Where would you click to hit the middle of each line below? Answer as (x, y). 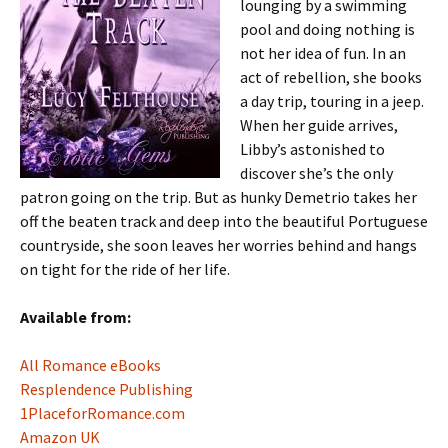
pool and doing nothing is (327, 29)
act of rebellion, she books (331, 77)
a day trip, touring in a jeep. (332, 101)
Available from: (75, 317)
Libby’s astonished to (312, 149)
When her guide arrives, (319, 125)
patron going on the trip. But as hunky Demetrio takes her (218, 197)
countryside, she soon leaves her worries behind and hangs (218, 245)
